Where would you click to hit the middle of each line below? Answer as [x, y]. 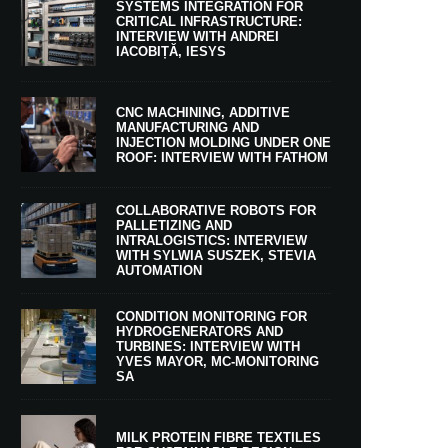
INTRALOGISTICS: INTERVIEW [211, 240]
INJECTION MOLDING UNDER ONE [223, 142]
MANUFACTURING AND [187, 127]
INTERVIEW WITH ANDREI [197, 36]
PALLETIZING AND [174, 225]
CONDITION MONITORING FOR [211, 316]
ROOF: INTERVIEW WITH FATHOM [222, 157]
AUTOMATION [159, 270]
